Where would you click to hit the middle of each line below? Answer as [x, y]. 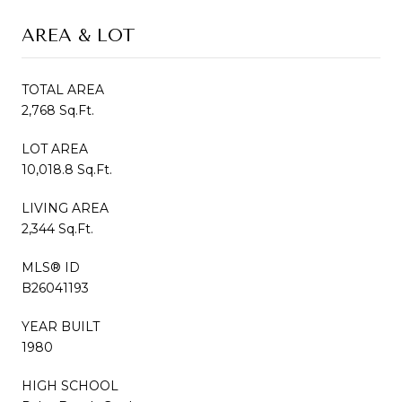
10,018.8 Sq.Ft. [67, 169]
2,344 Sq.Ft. [57, 228]
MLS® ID [51, 267]
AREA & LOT [79, 35]
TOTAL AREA [63, 89]
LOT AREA [55, 149]
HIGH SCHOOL [70, 385]
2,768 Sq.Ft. [58, 110]
